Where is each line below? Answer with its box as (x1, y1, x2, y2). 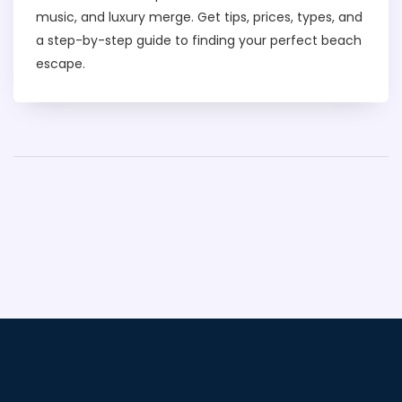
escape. (36, 55, 85, 74)
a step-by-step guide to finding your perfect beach (36, 31, 362, 50)
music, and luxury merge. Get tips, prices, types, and (36, 8, 363, 27)
